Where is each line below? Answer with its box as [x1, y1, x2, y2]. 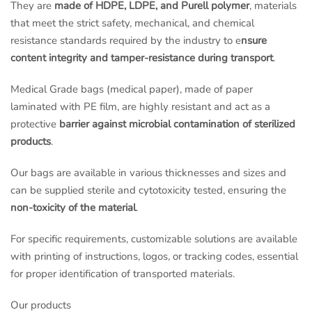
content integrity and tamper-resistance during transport [10, 51, 273, 65]
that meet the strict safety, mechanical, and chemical [10, 16, 254, 31]
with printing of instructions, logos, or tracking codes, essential [10, 249, 298, 264]
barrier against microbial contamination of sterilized [59, 117, 295, 132]
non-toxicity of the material [10, 201, 136, 215]
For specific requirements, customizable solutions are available [10, 232, 297, 247]
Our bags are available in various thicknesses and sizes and [10, 166, 286, 180]
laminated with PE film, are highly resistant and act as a [10, 100, 270, 114]
